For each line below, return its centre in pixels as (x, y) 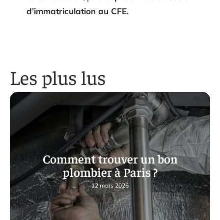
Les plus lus (58, 77)
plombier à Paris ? (110, 171)
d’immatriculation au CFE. (78, 11)
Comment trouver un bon (110, 158)
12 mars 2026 (110, 185)
